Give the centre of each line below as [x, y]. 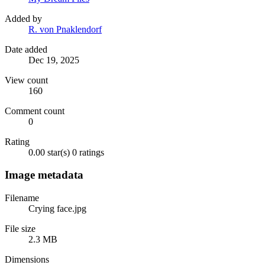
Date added [26, 49]
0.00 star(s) [49, 152]
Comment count [35, 111]
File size [20, 229]
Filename [22, 198]
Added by [23, 18]
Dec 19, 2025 [54, 60]
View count [26, 80]
